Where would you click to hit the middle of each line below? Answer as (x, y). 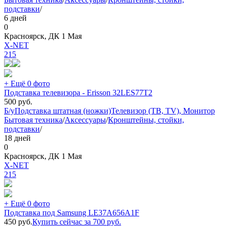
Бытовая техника (33, 120)
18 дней (17, 138)
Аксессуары (85, 120)
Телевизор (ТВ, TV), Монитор (163, 110)
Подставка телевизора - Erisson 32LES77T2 (78, 92)
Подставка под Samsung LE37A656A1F (72, 212)
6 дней (15, 18)
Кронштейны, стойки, (146, 120)
